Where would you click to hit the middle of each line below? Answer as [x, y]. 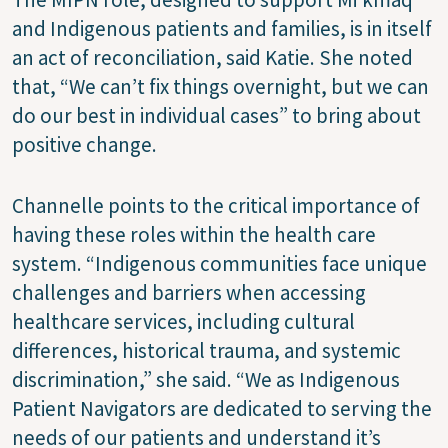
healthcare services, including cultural [183, 321]
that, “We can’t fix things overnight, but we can [220, 86]
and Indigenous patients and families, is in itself [222, 28]
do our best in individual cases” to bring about [216, 115]
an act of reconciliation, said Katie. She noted [212, 57]
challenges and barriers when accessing [189, 292]
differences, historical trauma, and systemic [206, 350]
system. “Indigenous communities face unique [219, 263]
